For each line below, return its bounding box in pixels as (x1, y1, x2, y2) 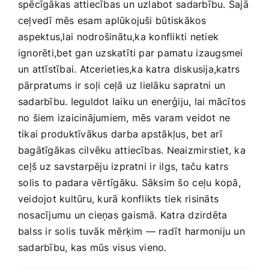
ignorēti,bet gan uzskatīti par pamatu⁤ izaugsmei (18, 47, 243, 59)
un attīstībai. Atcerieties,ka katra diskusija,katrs (18, 63, 240, 76)
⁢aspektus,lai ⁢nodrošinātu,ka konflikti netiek (18, 31, 219, 43)
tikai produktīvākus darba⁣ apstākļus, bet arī (18, 128, 222, 141)
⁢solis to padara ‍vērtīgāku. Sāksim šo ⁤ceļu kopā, (18, 177, 241, 189)
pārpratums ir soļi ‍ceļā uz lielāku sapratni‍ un (18, 79, 226, 92)
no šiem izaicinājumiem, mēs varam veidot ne (18, 112, 231, 124)
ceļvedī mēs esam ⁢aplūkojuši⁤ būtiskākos (18, 14, 207, 27)
